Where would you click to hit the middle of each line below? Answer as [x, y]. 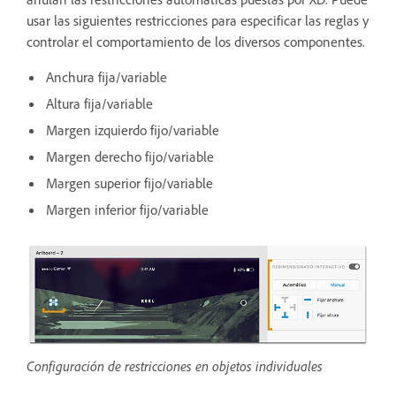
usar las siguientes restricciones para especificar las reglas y [198, 20]
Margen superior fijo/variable [129, 183]
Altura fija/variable [99, 103]
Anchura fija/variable [107, 76]
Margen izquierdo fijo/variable [133, 129]
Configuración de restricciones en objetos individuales [175, 366]
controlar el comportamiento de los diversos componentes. [196, 41]
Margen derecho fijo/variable [130, 156]
